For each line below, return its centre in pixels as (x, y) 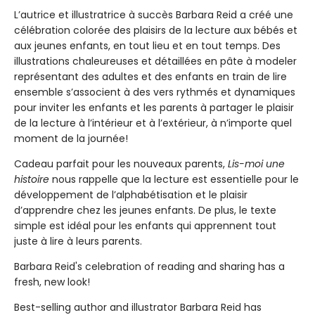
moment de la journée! (71, 139)
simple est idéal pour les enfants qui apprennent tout (145, 226)
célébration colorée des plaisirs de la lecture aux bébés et (156, 30)
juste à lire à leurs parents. (78, 241)
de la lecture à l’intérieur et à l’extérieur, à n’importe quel (153, 123)
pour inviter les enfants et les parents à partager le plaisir (154, 108)
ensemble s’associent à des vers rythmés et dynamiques (155, 92)
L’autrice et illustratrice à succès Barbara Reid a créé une (154, 15)
